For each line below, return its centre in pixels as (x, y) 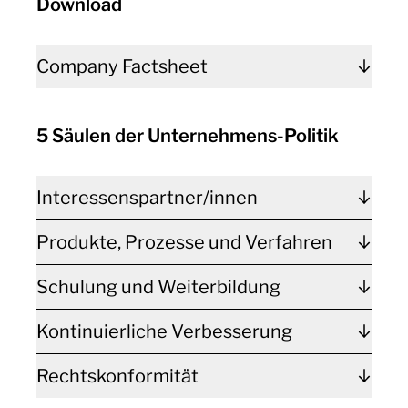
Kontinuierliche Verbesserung (164, 331)
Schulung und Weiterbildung (158, 287)
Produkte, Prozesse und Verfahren (184, 242)
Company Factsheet (122, 66)
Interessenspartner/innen (147, 198)
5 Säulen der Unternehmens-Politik (188, 136)
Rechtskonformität (117, 376)
